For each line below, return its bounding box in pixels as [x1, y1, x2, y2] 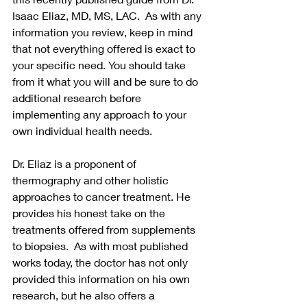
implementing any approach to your [12, 107, 189, 121]
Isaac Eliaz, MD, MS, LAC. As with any [12, 8, 204, 22]
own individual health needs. [12, 123, 158, 137]
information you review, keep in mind [12, 25, 195, 38]
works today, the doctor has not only [12, 255, 191, 269]
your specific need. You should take [12, 58, 188, 71]
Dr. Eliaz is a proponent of [12, 156, 139, 170]
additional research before [12, 90, 144, 104]
